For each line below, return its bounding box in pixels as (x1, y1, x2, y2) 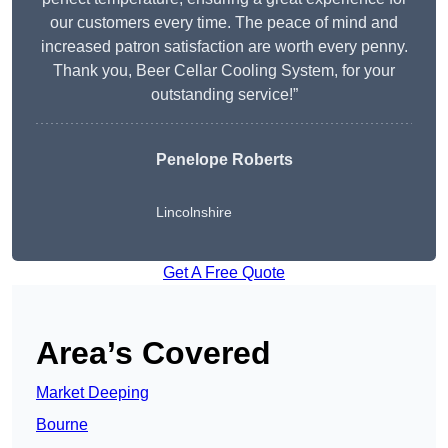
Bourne (36, 416, 88, 434)
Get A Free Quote (163, 264, 285, 282)
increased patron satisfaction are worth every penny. (40, 38, 408, 56)
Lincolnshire (155, 204, 232, 221)
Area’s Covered (36, 335, 271, 372)
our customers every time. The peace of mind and (50, 14, 398, 32)
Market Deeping (36, 384, 149, 402)
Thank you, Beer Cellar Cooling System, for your (53, 62, 395, 80)
